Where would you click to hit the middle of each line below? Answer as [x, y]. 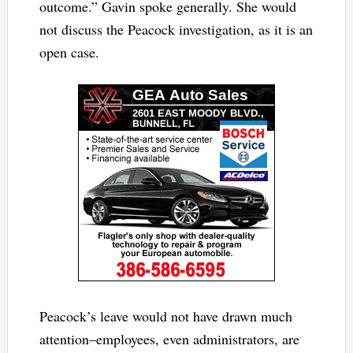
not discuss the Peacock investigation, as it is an [176, 29]
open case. [69, 52]
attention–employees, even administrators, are [169, 338]
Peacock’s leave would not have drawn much [165, 316]
